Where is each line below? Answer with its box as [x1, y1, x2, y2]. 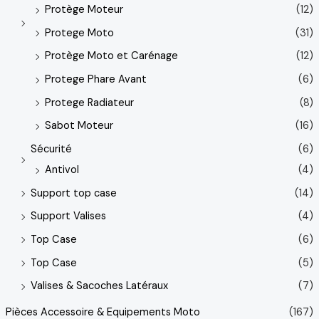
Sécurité [30, 142, 72, 157]
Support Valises [30, 209, 106, 224]
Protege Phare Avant [44, 73, 147, 87]
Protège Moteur [44, 3, 123, 17]
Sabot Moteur [44, 119, 113, 133]
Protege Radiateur [44, 95, 134, 110]
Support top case [30, 186, 117, 200]
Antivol [44, 163, 79, 177]
